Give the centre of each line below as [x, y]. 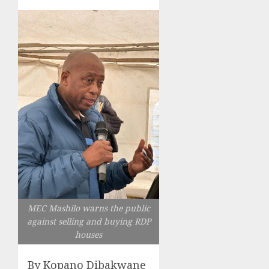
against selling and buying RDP [89, 221]
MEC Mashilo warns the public [89, 208]
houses [89, 234]
